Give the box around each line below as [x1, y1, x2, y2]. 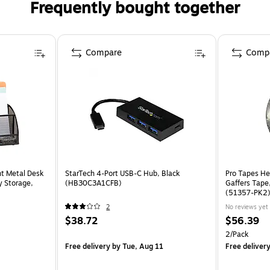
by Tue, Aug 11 [110, 240, 164, 252]
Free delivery [65, 240, 111, 252]
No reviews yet [225, 202, 268, 212]
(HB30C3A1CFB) [65, 177, 122, 189]
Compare [86, 46, 122, 59]
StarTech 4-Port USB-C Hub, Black [65, 168, 180, 179]
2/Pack [225, 228, 248, 240]
